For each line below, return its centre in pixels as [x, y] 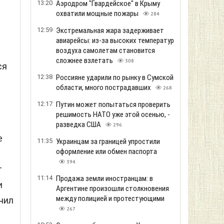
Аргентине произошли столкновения [112, 188]
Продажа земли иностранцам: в [104, 178]
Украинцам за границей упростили [108, 141]
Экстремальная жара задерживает [110, 30]
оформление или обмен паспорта [106, 151]
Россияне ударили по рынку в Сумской [115, 77]
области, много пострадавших [104, 87]
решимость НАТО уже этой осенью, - [113, 114]
